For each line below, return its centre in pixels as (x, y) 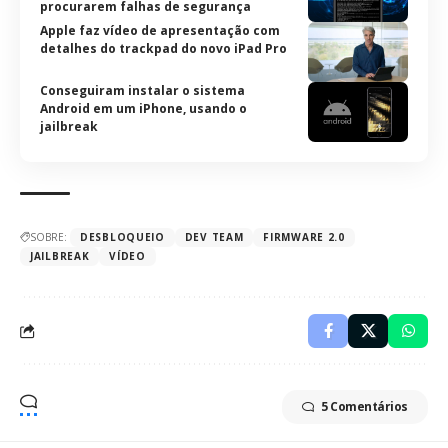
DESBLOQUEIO (122, 237)
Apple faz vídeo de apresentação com (160, 30)
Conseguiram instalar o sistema (142, 90)
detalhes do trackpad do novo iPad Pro (163, 48)
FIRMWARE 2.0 (304, 237)
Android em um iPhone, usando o (143, 108)
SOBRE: (48, 237)
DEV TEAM (214, 237)
